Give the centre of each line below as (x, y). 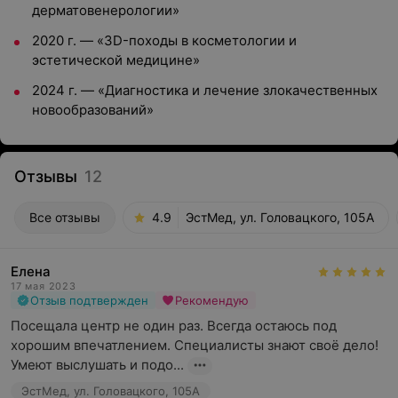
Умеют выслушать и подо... (97, 365)
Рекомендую (212, 300)
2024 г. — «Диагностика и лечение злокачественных (205, 90)
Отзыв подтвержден (89, 300)
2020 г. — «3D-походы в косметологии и (164, 40)
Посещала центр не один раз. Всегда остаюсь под (174, 326)
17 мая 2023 (44, 286)
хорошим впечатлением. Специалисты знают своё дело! (195, 345)
